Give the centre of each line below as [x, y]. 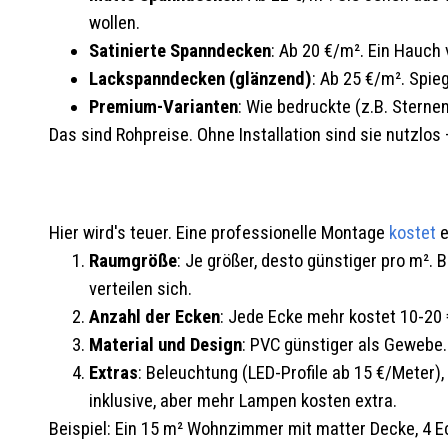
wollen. [114, 22]
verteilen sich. [140, 288]
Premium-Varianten [163, 106]
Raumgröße [132, 260]
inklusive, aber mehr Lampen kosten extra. [242, 400]
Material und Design [165, 344]
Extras [113, 372]
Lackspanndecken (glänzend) [200, 78]
